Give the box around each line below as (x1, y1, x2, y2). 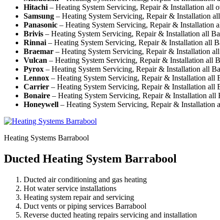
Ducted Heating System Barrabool (4, 152, 177, 165)
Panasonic (24, 20, 57, 29)
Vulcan (24, 55, 47, 64)
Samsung (24, 11, 54, 20)
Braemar (24, 47, 54, 55)
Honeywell (24, 100, 58, 109)
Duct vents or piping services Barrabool (24, 201, 146, 210)
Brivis (24, 29, 43, 38)
